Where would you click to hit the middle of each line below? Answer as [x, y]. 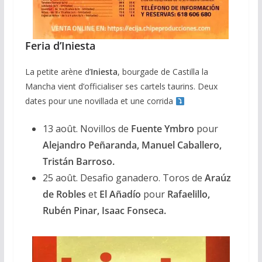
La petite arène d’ [58, 72]
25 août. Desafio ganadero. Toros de [123, 178]
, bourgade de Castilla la [163, 72]
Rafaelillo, [188, 194]
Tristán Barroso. [78, 162]
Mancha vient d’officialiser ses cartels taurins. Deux [121, 87]
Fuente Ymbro [163, 129]
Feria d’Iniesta [60, 46]
